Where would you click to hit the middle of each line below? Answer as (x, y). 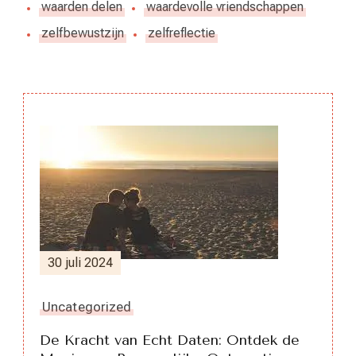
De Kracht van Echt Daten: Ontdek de (170, 340)
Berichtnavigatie (162, 146)
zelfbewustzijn (83, 33)
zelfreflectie (182, 33)
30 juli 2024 (80, 262)
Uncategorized (87, 306)
